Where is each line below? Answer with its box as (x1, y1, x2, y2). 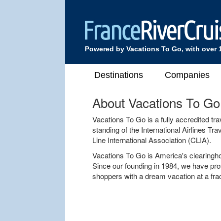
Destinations (94, 70, 143, 80)
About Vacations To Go (92, 93, 220, 111)
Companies (165, 70, 210, 80)
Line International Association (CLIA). (92, 135, 211, 145)
